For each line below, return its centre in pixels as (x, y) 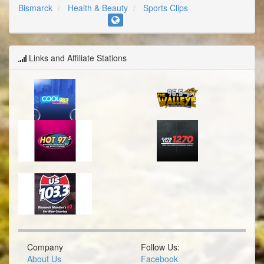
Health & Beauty (98, 7)
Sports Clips (166, 7)
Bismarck (35, 7)
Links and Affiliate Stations (77, 57)
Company (45, 247)
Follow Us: (160, 247)
